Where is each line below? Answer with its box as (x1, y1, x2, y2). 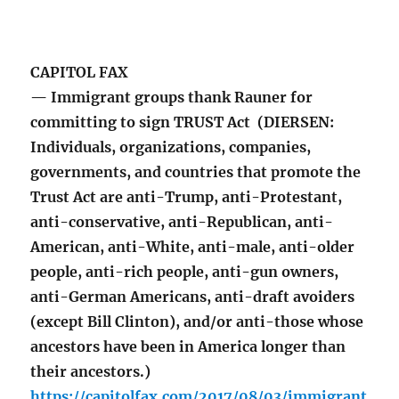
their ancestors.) (30, 362, 151, 381)
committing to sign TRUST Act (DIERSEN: (30, 113, 335, 132)
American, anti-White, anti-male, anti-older (30, 238, 355, 256)
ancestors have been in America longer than (30, 338, 346, 356)
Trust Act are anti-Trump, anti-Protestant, (30, 188, 343, 207)
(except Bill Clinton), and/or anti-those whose (30, 313, 364, 331)
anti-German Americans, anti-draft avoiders (30, 288, 355, 306)
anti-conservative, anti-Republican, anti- (30, 213, 334, 232)
